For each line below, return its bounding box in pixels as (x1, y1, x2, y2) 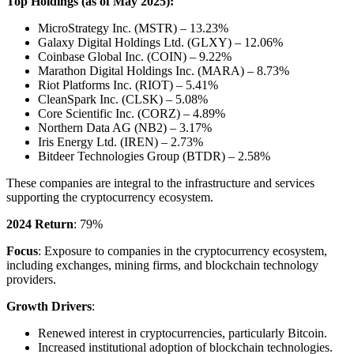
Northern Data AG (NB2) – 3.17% (38, 121, 212, 135)
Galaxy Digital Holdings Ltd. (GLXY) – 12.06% (38, 36, 283, 50)
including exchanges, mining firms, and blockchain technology (6, 258, 318, 273)
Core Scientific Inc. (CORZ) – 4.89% (38, 107, 225, 121)
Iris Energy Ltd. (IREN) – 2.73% (38, 135, 203, 149)
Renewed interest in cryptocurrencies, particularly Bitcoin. (38, 326, 327, 341)
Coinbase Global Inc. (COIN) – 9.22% (38, 50, 232, 64)
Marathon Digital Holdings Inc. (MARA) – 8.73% (38, 64, 289, 78)
